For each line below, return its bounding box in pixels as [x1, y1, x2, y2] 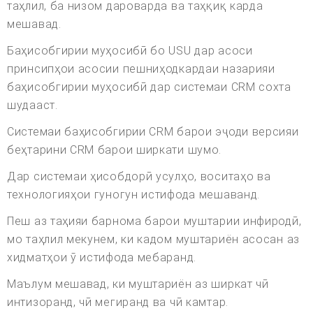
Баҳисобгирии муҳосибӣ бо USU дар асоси [7, 44, 253, 58]
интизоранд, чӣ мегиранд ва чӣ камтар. [7, 296, 228, 310]
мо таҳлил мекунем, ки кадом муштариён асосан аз [7, 233, 300, 247]
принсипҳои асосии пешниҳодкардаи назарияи [7, 62, 275, 76]
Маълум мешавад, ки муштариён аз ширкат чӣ [7, 277, 269, 291]
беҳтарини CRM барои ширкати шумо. [7, 143, 222, 157]
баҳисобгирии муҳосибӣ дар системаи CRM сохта [7, 80, 291, 94]
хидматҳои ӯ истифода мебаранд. [7, 251, 196, 265]
